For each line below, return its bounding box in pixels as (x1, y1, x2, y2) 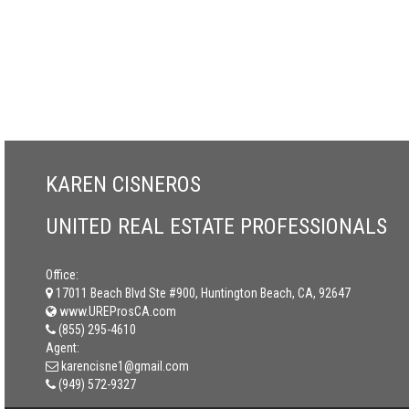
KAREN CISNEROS (46, 171, 201, 197)
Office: (46, 267, 79, 282)
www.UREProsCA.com (57, 303, 176, 319)
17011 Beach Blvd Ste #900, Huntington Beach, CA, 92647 (56, 285, 351, 300)
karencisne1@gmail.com (61, 358, 189, 373)
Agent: (46, 340, 79, 355)
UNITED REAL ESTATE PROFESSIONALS (46, 213, 387, 239)
